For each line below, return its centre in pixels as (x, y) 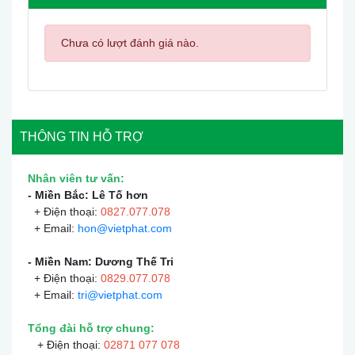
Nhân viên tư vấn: (76, 179)
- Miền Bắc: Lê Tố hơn (88, 195)
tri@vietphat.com (120, 295)
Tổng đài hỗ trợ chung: (91, 328)
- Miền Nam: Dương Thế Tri (101, 262)
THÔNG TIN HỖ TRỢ (82, 137)
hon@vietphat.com (125, 229)
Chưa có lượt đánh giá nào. (130, 43)
